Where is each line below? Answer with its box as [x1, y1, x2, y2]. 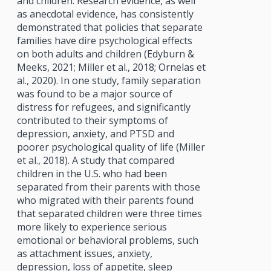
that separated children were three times [16, 206, 202, 220]
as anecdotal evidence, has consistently [16, 7, 194, 21]
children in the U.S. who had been [16, 166, 167, 180]
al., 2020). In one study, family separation [16, 73, 201, 87]
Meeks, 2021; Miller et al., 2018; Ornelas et [16, 60, 206, 74]
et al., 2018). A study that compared [16, 153, 174, 167]
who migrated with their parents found [16, 193, 194, 207]
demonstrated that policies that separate [16, 20, 203, 34]
